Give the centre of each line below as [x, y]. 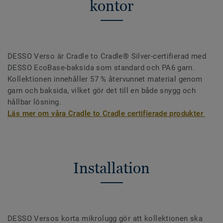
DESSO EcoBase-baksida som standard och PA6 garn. [101, 68]
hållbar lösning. [36, 102]
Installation [111, 168]
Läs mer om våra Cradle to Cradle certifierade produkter [107, 114]
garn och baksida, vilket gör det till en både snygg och [102, 91]
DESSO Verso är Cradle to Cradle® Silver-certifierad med [107, 56]
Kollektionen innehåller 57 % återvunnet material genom [105, 79]
